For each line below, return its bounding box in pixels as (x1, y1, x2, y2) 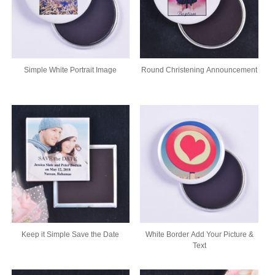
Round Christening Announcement (141, 66, 258, 75)
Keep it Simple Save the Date (21, 230, 120, 239)
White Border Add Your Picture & (145, 230, 254, 239)
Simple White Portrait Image (24, 66, 117, 75)
